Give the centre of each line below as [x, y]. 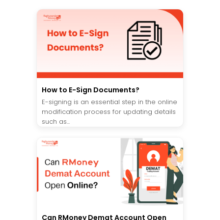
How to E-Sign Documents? [91, 90]
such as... [56, 121]
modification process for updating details [109, 111]
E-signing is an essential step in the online [110, 102]
